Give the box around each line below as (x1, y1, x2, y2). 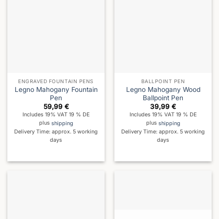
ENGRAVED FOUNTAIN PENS (18, 78, 94, 84)
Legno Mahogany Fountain (14, 85, 98, 93)
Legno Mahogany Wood (126, 85, 200, 93)
